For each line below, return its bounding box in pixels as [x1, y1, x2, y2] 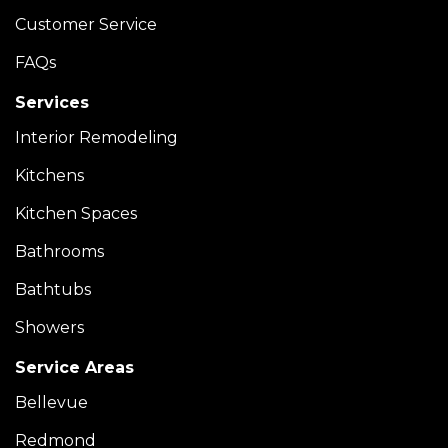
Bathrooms [15, 242, 104, 262]
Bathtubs [15, 280, 91, 300]
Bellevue [15, 393, 88, 413]
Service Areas [15, 358, 134, 378]
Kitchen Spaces [15, 204, 137, 224]
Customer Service [15, 15, 157, 35]
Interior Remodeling [15, 128, 178, 148]
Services [15, 93, 89, 113]
